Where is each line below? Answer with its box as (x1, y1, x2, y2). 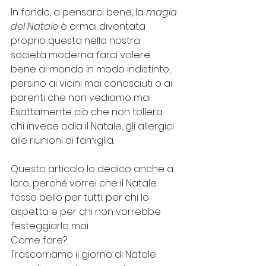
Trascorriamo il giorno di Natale (11, 247, 159, 261)
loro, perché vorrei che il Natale (11, 176, 159, 190)
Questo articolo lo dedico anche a (11, 161, 176, 176)
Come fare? (11, 233, 69, 247)
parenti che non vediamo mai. (11, 90, 154, 104)
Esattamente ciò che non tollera (11, 104, 165, 119)
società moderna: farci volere (11, 47, 153, 62)
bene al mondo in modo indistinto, (11, 62, 173, 76)
